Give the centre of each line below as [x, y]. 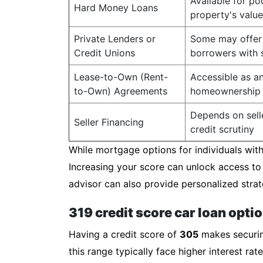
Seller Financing [109, 122]
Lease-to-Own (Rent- [121, 77]
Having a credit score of [124, 234]
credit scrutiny [222, 129]
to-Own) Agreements [121, 91]
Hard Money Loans [116, 8]
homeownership [225, 91]
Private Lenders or [115, 39]
